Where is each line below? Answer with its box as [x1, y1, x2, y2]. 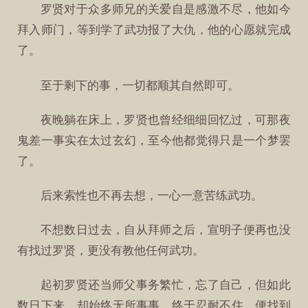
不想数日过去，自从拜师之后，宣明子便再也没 [40, 223, 291, 237]
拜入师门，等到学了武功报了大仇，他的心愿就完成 [17, 23, 291, 37]
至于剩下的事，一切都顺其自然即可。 [40, 78, 239, 92]
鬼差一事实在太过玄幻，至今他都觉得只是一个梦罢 [17, 133, 291, 147]
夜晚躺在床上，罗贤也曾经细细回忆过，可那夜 [40, 113, 291, 126]
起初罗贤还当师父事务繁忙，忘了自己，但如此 [40, 278, 291, 292]
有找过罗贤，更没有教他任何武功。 [17, 244, 205, 258]
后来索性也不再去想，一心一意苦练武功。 [40, 188, 263, 202]
